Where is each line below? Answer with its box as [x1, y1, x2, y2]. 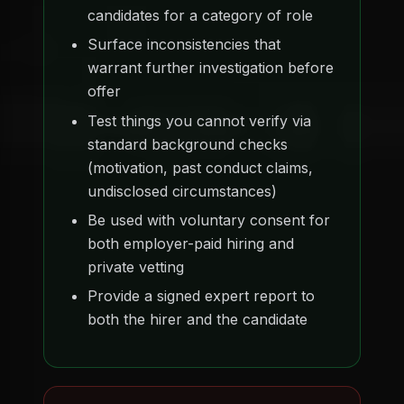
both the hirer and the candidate [87, 310, 308, 329]
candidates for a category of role [87, 5, 313, 24]
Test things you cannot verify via [87, 111, 311, 130]
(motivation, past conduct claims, [87, 158, 313, 177]
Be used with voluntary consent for [87, 211, 330, 230]
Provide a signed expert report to [87, 287, 315, 306]
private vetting [87, 258, 184, 277]
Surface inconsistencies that [87, 35, 280, 54]
